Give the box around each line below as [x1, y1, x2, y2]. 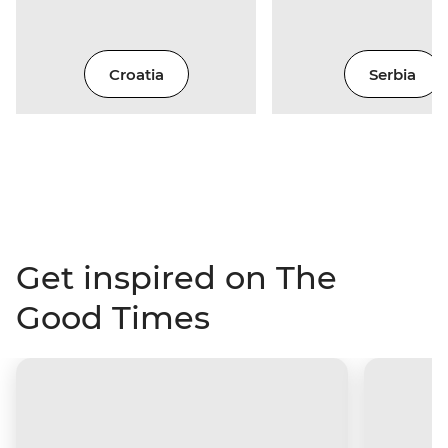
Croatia [108, 64, 164, 84]
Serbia [368, 64, 416, 84]
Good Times [16, 298, 210, 338]
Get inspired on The [16, 258, 337, 298]
